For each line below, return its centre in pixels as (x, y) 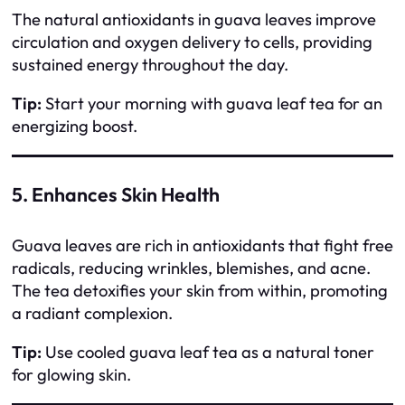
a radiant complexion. (92, 313)
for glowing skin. (71, 375)
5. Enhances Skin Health (116, 195)
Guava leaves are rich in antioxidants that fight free (202, 245)
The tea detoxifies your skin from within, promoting (200, 290)
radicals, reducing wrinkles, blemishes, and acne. (191, 268)
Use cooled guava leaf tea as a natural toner (208, 353)
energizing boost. (75, 127)
